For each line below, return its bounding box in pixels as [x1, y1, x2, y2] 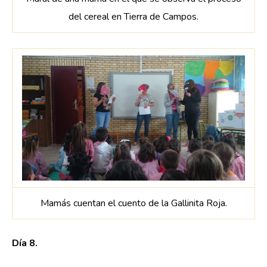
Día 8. [12, 237, 38, 250]
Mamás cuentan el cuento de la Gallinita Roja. [40, 196, 227, 210]
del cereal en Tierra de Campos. [69, 10, 198, 23]
